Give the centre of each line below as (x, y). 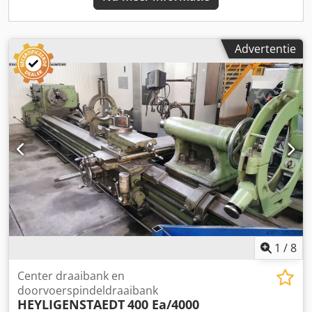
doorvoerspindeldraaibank (88, 290)
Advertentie (265, 49)
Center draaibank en (71, 275)
